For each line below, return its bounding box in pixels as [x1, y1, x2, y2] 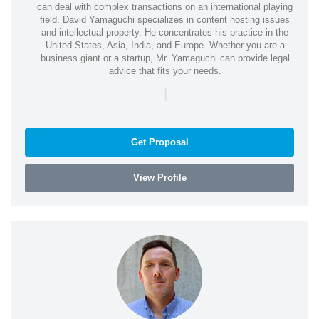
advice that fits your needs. [108, 65, 221, 76]
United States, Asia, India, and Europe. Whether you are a [45, 39, 285, 51]
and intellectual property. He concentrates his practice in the [41, 26, 288, 38]
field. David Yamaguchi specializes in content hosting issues [40, 14, 290, 25]
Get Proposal [130, 136, 189, 147]
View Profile [132, 172, 187, 183]
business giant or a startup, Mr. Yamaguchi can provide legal [40, 52, 290, 63]
